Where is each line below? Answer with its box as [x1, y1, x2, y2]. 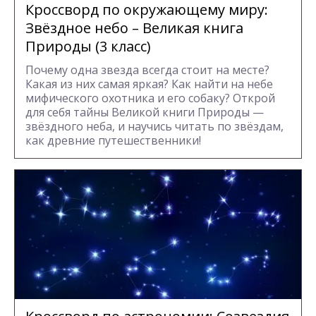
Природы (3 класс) [25, 37, 151, 56]
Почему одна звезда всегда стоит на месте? [25, 62, 269, 78]
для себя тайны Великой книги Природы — [25, 104, 264, 121]
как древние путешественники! [25, 133, 201, 149]
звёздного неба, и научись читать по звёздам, [25, 119, 284, 135]
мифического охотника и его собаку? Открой [25, 90, 275, 107]
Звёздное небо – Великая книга [25, 18, 243, 38]
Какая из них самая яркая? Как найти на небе [25, 76, 273, 92]
